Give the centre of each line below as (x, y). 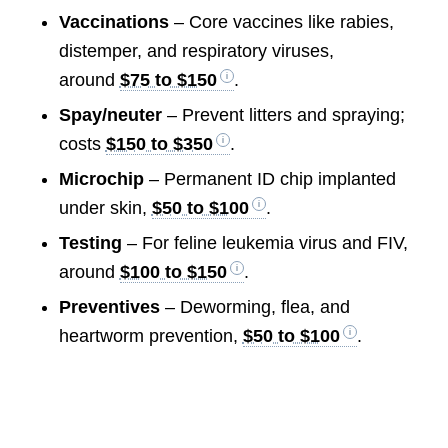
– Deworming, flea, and (254, 306)
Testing (90, 242)
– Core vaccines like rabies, (281, 21)
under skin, (105, 207)
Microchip (101, 178)
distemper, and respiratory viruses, (196, 50)
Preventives (109, 306)
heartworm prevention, (150, 335)
